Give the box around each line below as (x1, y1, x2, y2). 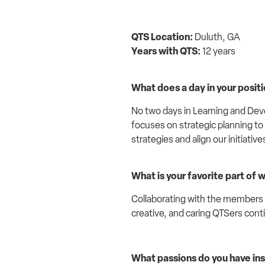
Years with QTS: (131, 46, 201, 57)
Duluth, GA (195, 31, 240, 43)
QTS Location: (131, 31, 195, 43)
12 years (201, 46, 235, 57)
